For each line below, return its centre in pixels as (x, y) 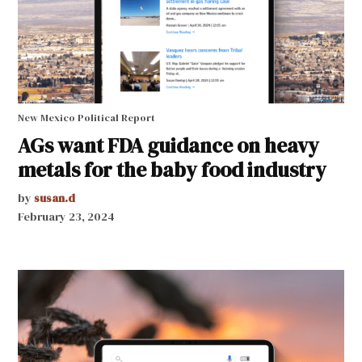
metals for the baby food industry (173, 170)
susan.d (55, 198)
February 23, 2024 (67, 217)
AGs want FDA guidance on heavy (169, 146)
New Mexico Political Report (87, 118)
